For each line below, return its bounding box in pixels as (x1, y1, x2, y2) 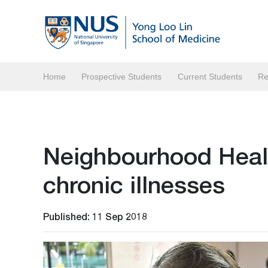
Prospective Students (81, 72, 162, 81)
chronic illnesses (43, 170, 225, 199)
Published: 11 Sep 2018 (43, 211, 147, 222)
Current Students (177, 72, 242, 81)
